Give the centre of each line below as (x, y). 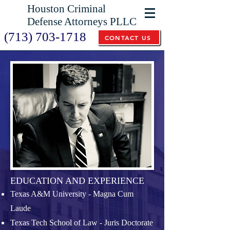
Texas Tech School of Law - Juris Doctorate (82, 223)
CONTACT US (128, 37)
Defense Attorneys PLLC (82, 22)
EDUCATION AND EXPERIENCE (77, 181)
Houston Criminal (66, 9)
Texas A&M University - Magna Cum (72, 194)
